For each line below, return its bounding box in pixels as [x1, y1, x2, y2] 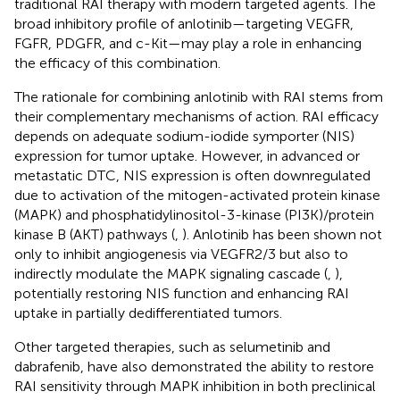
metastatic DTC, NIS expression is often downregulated [14, 166, 371, 184]
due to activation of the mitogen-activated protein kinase [14, 186, 380, 204]
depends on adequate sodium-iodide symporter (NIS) [14, 127, 354, 145]
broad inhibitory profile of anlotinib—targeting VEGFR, [14, 14, 354, 32]
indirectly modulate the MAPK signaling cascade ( [14, 264, 328, 282]
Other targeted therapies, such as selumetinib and [14, 337, 330, 355]
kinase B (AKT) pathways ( [14, 225, 175, 243]
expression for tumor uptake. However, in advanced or [14, 146, 360, 164]
